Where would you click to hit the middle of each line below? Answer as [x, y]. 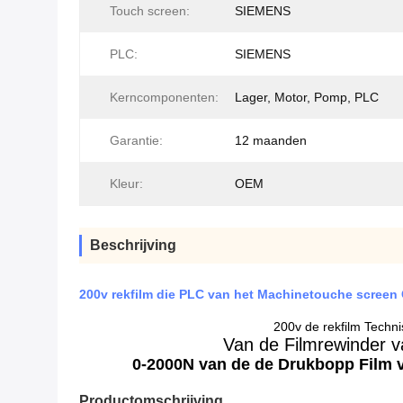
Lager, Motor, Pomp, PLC [307, 97]
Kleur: [126, 184]
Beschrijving [133, 245]
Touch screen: [150, 11]
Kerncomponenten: [164, 97]
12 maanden [271, 140]
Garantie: [136, 140]
